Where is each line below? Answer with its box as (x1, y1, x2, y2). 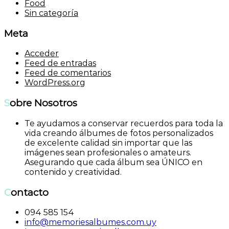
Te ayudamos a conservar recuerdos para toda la (25, 118, 223, 128)
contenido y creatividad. (25, 167, 122, 177)
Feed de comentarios (25, 68, 111, 78)
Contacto (11, 186, 49, 198)
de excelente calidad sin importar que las (25, 138, 192, 148)
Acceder (25, 49, 59, 59)
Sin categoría (25, 8, 78, 18)
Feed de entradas (25, 58, 96, 68)
